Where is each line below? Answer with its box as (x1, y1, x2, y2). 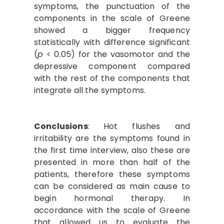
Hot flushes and (103, 120, 190, 132)
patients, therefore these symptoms (34, 168, 190, 180)
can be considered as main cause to (34, 180, 190, 192)
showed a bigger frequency (34, 24, 190, 36)
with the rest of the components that (34, 72, 190, 84)
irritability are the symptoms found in (34, 132, 190, 144)
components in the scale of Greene (34, 12, 190, 24)
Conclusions (34, 120, 88, 132)
